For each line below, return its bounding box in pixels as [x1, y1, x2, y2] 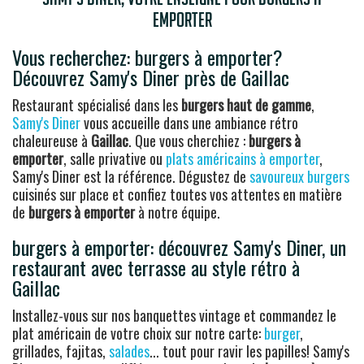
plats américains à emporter [166, 147, 319, 169]
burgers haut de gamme [181, 93, 311, 115]
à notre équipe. [135, 201, 223, 223]
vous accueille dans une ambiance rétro [80, 111, 298, 133]
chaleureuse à [12, 129, 91, 151]
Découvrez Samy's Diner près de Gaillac [12, 62, 289, 92]
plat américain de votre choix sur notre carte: [12, 322, 264, 344]
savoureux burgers [249, 165, 349, 187]
